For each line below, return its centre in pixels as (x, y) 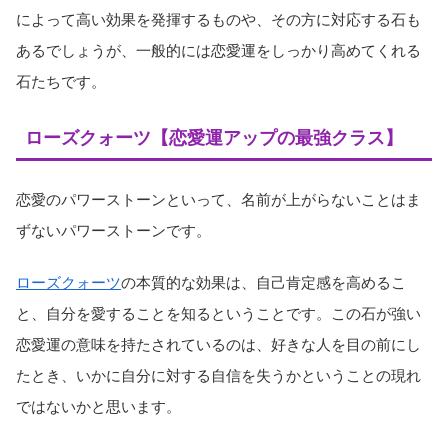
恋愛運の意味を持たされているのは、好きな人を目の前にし (218, 344)
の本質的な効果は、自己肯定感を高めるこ (263, 282)
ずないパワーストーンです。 (113, 230)
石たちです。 (61, 82)
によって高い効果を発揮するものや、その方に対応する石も (218, 20)
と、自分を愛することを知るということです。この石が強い (218, 313)
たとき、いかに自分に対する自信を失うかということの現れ (218, 375)
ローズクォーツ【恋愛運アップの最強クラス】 (214, 138)
